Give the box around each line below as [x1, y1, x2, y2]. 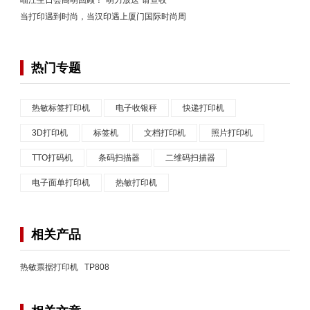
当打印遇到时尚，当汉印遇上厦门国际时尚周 [20, 11, 186, 21]
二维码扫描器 [165, 152, 215, 163]
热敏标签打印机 [32, 102, 90, 113]
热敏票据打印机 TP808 [20, 262, 109, 272]
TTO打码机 [32, 152, 73, 163]
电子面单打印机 [32, 177, 90, 188]
